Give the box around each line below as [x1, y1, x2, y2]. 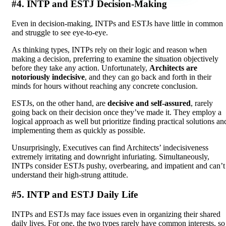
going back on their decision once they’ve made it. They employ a [12, 108, 221, 117]
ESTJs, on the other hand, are [12, 99, 107, 108]
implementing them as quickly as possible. [12, 126, 145, 135]
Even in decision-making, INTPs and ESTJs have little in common [12, 19, 223, 28]
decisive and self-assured [107, 99, 191, 108]
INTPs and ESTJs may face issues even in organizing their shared [12, 209, 220, 218]
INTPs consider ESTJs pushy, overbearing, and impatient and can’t [12, 161, 225, 171]
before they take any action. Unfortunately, [12, 64, 149, 73]
